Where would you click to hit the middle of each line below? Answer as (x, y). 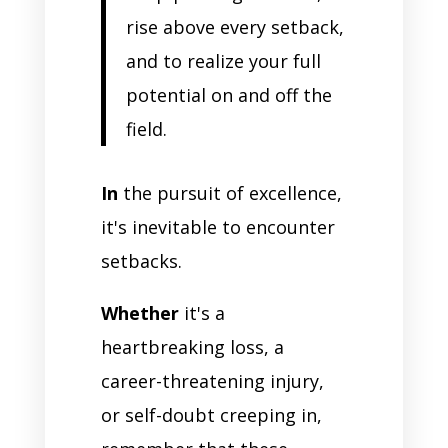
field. (146, 129)
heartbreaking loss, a (192, 347)
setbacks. (143, 261)
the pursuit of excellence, (229, 193)
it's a (201, 313)
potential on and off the (228, 95)
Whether (139, 313)
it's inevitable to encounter (217, 227)
